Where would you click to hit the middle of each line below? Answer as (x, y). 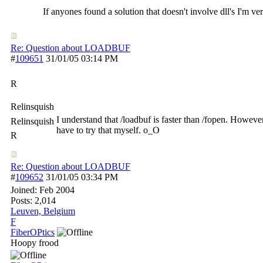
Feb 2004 (57, 190)
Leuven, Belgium (43, 211)
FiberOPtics (33, 232)
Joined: (25, 190)
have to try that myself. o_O (108, 130)
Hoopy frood (35, 243)
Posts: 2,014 (33, 200)
